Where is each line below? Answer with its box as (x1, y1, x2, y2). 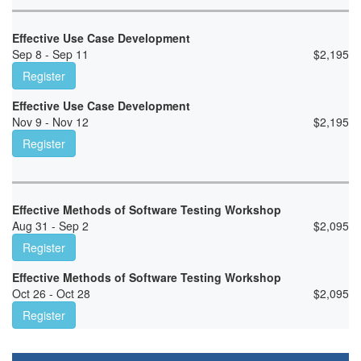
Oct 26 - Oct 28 (12, 285, 90, 302)
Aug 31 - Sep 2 (12, 218, 89, 234)
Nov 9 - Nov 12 (12, 114, 89, 131)
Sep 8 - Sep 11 (12, 46, 89, 63)
